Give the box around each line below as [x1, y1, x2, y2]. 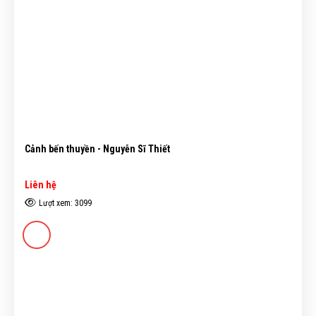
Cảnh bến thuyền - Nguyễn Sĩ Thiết [25, 143, 170, 155]
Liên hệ [25, 179, 56, 191]
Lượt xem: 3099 [38, 198, 92, 209]
